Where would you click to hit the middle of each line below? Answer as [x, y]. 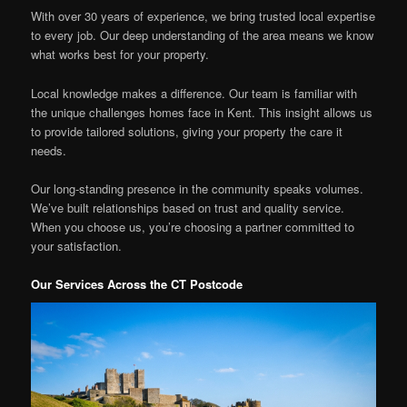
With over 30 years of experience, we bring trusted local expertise [203, 16]
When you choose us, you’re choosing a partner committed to [193, 226]
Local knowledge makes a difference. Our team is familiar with [194, 93]
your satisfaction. [77, 245]
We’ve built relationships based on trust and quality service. [188, 207]
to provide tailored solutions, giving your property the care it [187, 131]
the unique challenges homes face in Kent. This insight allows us [202, 112]
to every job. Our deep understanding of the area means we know [203, 35]
